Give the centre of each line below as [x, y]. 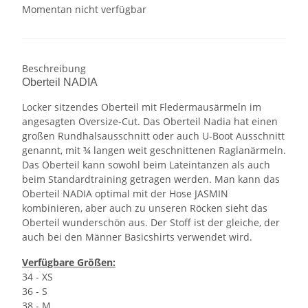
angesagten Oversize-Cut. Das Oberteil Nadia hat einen [150, 122]
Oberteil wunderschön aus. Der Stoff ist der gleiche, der [151, 223]
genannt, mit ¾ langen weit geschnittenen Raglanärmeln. [154, 151]
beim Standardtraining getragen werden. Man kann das [151, 179]
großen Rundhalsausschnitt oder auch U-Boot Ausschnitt [153, 136]
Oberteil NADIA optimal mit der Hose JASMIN [125, 194]
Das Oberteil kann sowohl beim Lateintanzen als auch [146, 165]
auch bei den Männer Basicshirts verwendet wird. [137, 237]
